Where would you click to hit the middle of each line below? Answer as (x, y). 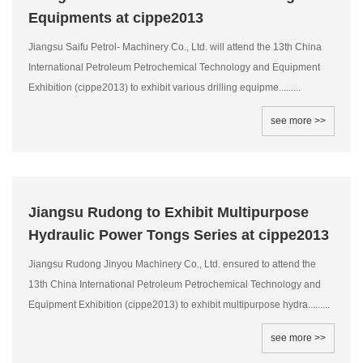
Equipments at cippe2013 (116, 18)
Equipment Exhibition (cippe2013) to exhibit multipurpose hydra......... (179, 305)
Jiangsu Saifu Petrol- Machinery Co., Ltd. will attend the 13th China (175, 47)
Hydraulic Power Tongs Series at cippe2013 (179, 235)
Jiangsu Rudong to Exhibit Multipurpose (169, 212)
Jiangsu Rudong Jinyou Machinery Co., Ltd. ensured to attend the (172, 264)
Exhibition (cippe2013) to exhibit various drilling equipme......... (164, 88)
